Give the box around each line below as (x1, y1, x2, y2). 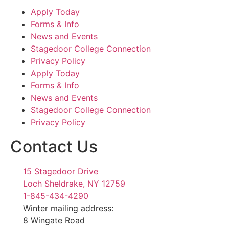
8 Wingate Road (23, 215, 85, 226)
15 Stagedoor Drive (23, 166, 98, 177)
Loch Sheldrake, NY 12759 (23, 178, 125, 189)
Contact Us (10, 136, 98, 157)
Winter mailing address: (23, 203, 113, 214)
